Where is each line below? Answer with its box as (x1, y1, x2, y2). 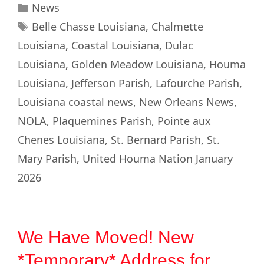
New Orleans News (139, 95, 234, 110)
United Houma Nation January (82, 151, 233, 166)
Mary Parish (18, 151, 77, 166)
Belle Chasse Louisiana (31, 19, 146, 34)
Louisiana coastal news (18, 95, 133, 110)
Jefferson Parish (71, 76, 150, 91)
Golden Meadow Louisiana (71, 57, 203, 72)
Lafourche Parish (156, 76, 239, 91)
